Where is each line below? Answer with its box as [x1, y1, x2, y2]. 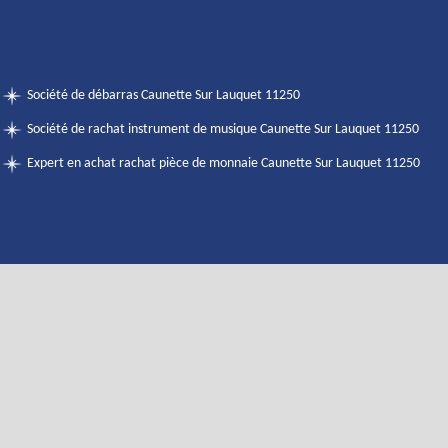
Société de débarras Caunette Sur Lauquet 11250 [27, 88, 300, 103]
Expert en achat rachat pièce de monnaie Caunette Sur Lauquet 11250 [27, 156, 420, 171]
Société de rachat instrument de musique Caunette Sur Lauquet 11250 [27, 122, 419, 137]
